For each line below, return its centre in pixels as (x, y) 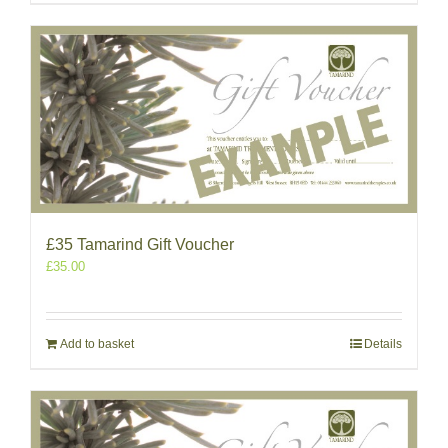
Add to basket (97, 343)
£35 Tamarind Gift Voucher (140, 244)
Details (383, 343)
